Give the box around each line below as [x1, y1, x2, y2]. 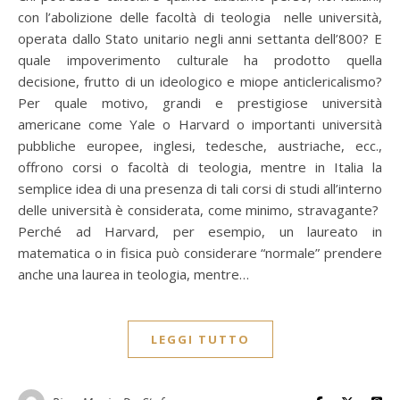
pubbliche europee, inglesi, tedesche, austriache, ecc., [18, 137, 382, 154]
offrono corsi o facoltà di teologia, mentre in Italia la [18, 158, 382, 176]
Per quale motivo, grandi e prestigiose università [18, 94, 382, 112]
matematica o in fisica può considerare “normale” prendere [18, 244, 382, 262]
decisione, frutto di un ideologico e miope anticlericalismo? [18, 72, 382, 90]
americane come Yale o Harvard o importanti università [18, 115, 382, 133]
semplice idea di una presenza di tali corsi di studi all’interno [18, 179, 382, 197]
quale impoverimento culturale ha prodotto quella [18, 51, 382, 69]
